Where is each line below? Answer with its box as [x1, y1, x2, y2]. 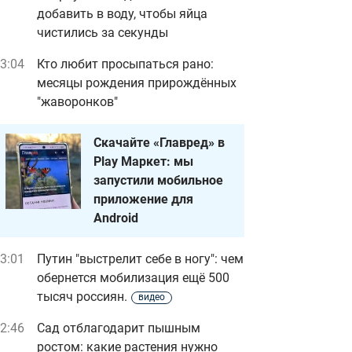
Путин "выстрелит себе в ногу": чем [37, 251, 244, 266]
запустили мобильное [93, 173, 223, 188]
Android [93, 211, 138, 225]
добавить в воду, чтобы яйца [37, 6, 207, 21]
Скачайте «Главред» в [93, 135, 225, 150]
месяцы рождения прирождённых [37, 75, 236, 90]
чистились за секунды [37, 25, 168, 40]
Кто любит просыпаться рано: [37, 57, 214, 71]
